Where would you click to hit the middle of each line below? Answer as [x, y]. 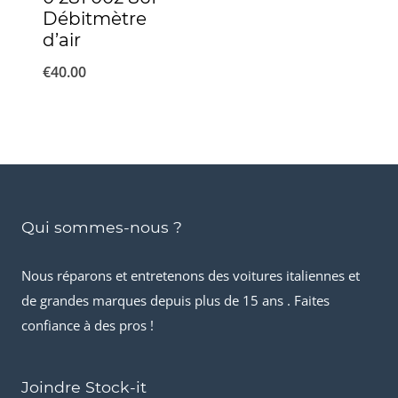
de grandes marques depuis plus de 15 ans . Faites [175, 301]
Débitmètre [95, 19]
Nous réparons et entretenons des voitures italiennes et [191, 276]
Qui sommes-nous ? [102, 227]
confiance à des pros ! [88, 326]
